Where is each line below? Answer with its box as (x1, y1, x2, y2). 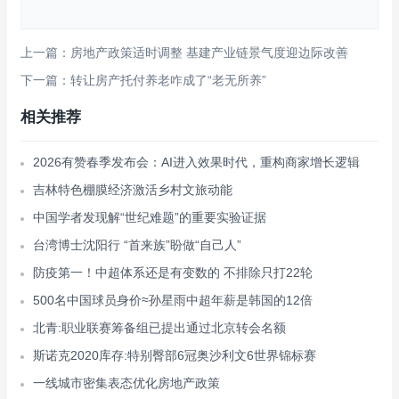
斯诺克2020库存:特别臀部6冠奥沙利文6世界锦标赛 (33, 348, 316, 362)
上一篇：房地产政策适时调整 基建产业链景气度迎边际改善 (20, 45, 348, 60)
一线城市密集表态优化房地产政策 (33, 376, 220, 390)
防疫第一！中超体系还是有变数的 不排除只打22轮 (33, 265, 313, 280)
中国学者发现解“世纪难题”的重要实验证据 (33, 210, 266, 224)
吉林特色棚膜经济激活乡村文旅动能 (33, 183, 232, 197)
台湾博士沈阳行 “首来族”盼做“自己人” (33, 238, 241, 252)
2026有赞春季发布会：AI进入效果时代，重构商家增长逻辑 (33, 155, 360, 169)
